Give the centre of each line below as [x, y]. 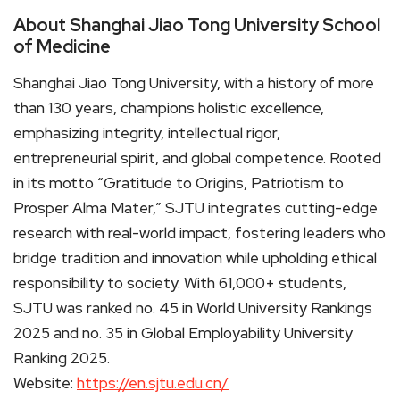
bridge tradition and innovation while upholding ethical [195, 258]
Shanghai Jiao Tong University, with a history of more [194, 83]
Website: [45, 383]
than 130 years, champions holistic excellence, [169, 108]
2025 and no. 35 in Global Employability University [183, 333]
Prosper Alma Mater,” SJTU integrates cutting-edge [196, 208]
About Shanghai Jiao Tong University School [197, 25]
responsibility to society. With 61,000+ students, [180, 283]
